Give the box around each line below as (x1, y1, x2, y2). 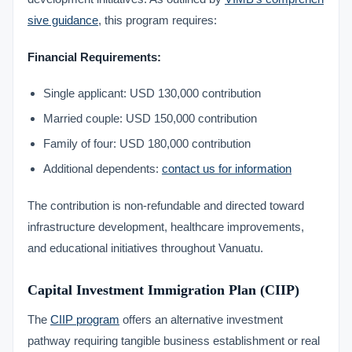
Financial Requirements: (27, 50, 161, 64)
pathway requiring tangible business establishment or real (27, 334, 320, 347)
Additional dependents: (43, 162, 162, 175)
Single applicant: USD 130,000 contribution (43, 86, 261, 100)
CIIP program (50, 313, 119, 326)
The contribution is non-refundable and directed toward (27, 199, 304, 212)
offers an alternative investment (119, 313, 283, 326)
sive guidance (27, 13, 98, 27)
